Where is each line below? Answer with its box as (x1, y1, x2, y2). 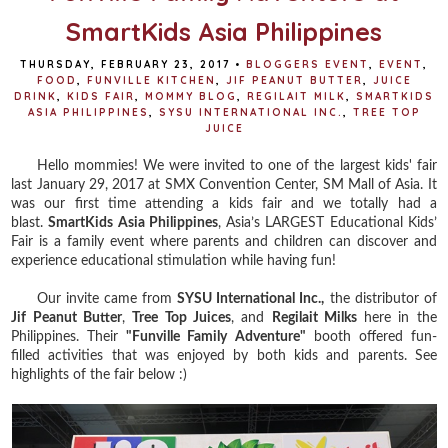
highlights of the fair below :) (11, 367, 188, 382)
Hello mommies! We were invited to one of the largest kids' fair (11, 158, 437, 173)
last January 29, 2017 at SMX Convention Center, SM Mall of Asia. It (11, 177, 437, 192)
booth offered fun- (305, 329, 437, 344)
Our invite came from (11, 291, 178, 306)
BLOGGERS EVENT (246, 57, 369, 71)
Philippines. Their (11, 329, 127, 344)
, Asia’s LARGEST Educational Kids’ (217, 215, 437, 230)
